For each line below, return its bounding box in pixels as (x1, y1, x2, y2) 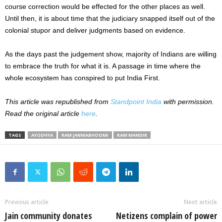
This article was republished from (5, 98, 111, 106)
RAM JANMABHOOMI (61, 132, 109, 138)
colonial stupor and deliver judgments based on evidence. (5, 26, 185, 34)
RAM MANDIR (117, 132, 147, 138)
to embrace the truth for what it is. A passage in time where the (5, 62, 201, 70)
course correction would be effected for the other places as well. (5, 2, 205, 10)
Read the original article (5, 110, 81, 117)
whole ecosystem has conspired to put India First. (5, 74, 160, 82)
